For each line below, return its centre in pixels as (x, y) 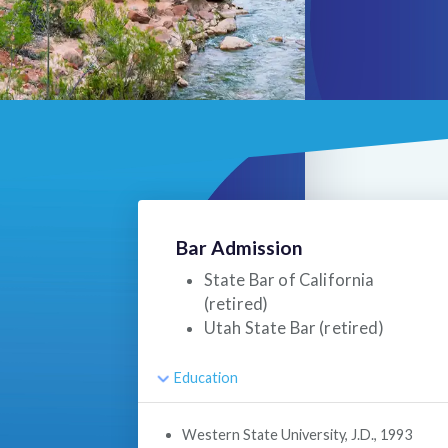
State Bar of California (289, 279)
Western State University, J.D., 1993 (296, 435)
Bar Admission (240, 248)
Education (206, 378)
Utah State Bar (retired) (293, 327)
